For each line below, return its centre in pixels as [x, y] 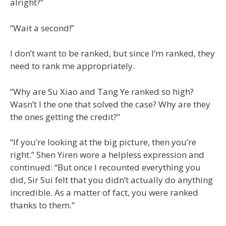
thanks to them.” [42, 205]
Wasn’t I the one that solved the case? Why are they [110, 104]
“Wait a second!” [42, 28]
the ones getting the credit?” [65, 117]
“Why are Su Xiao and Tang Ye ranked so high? [102, 91]
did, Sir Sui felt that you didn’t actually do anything [111, 180]
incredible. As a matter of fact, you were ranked [104, 192]
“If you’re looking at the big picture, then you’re [103, 142]
